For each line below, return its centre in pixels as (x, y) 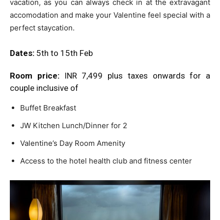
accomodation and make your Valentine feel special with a (110, 15)
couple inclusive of (44, 88)
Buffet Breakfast (48, 108)
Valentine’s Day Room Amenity (73, 143)
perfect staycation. (42, 27)
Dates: (22, 53)
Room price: (35, 75)
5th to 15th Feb (64, 53)
